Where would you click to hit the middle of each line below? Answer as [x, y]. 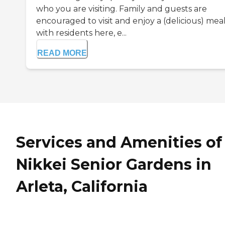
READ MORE [62, 53]
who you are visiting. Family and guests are [122, 9]
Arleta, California [82, 186]
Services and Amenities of [119, 142]
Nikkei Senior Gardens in [114, 164]
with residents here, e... [81, 33]
